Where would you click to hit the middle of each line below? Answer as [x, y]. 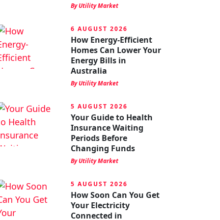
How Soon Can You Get [115, 195]
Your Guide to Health [112, 117]
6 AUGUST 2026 [99, 29]
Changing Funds [103, 148]
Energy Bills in [98, 60]
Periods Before [99, 138]
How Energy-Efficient [111, 40]
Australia [89, 71]
